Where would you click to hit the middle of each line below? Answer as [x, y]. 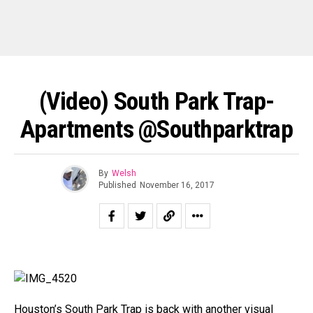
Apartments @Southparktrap [156, 129]
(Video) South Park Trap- [156, 101]
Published [117, 185]
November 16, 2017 [177, 185]
